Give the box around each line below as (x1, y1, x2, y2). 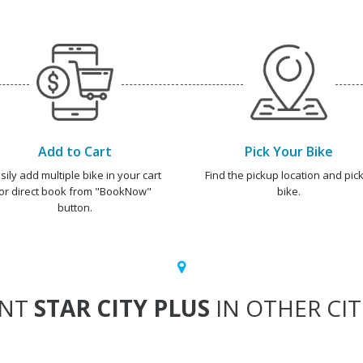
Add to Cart (37, 143, 112, 160)
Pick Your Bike (244, 143, 333, 160)
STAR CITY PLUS (33, 293, 210, 323)
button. (57, 200, 92, 215)
